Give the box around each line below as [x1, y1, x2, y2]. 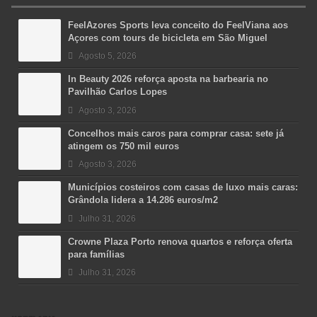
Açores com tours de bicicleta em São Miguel [68, 32, 267, 43]
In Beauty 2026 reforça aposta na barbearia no [68, 74, 268, 85]
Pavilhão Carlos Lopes [68, 86, 167, 98]
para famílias [68, 248, 125, 260]
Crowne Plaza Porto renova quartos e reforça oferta [68, 236, 292, 247]
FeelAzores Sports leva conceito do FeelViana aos [68, 19, 288, 30]
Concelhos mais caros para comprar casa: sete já [68, 127, 284, 139]
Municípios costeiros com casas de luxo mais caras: [68, 182, 298, 193]
